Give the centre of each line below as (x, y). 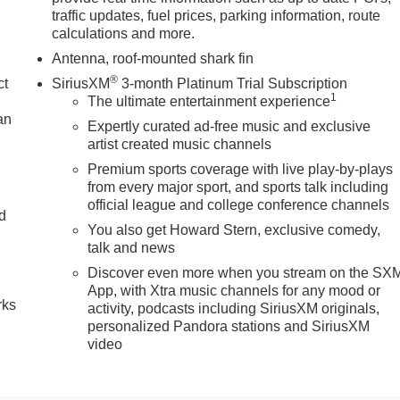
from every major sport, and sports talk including (238, 187)
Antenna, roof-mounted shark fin (153, 58)
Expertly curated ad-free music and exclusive (229, 126)
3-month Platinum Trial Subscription (233, 83)
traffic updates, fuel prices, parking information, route (217, 15)
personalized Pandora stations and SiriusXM (229, 326)
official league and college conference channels (239, 204)
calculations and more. (124, 33)
